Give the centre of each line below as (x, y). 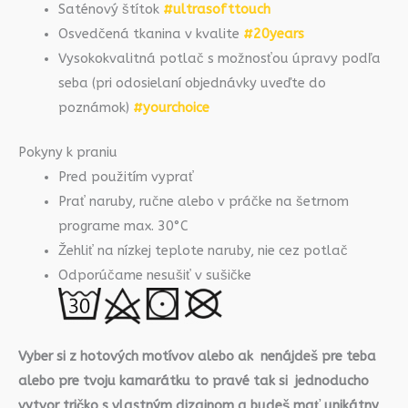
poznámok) (95, 108)
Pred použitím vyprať (126, 177)
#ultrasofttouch (216, 10)
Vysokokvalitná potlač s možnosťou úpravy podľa (219, 59)
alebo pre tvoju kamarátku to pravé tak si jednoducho (194, 381)
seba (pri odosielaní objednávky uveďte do (192, 84)
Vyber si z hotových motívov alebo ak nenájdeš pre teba (197, 356)
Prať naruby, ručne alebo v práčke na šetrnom (203, 201)
